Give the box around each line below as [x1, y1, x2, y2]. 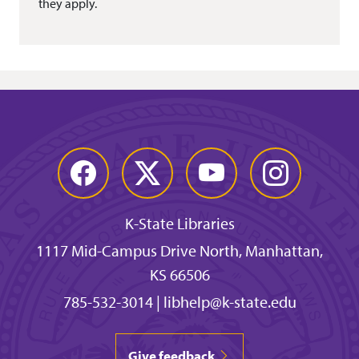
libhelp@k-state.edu [163, 292, 296, 313]
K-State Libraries [124, 213, 235, 234]
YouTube [193, 156, 241, 174]
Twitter [129, 156, 170, 174]
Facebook [65, 156, 119, 174]
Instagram [257, 156, 315, 174]
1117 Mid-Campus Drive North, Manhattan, [36, 240, 323, 261]
